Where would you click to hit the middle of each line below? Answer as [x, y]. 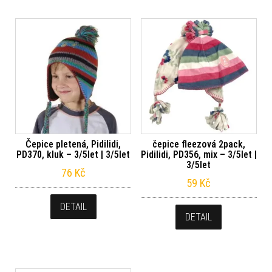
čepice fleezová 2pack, [199, 144]
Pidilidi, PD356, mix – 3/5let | [199, 154]
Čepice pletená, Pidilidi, [73, 144]
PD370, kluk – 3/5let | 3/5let [73, 154]
